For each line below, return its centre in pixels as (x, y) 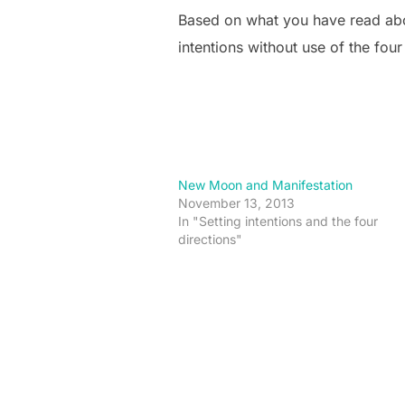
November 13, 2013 (236, 203)
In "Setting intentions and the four (278, 221)
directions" (210, 239)
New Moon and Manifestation (265, 185)
